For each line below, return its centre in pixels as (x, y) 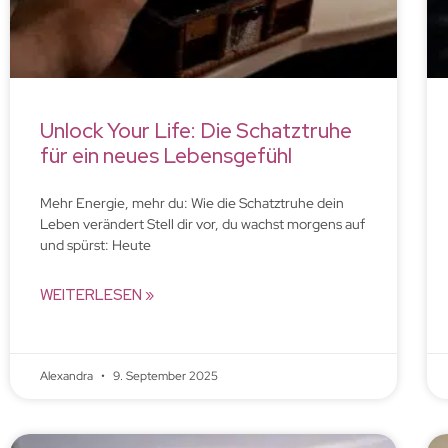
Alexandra (68, 375)
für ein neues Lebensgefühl (166, 155)
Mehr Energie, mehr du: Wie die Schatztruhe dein (192, 202)
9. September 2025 (164, 375)
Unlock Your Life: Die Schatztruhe (196, 130)
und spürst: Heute (95, 244)
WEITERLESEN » (97, 294)
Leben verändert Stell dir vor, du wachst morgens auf (202, 223)
